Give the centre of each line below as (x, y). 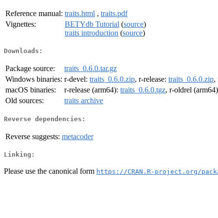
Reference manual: (34, 13)
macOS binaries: (31, 90)
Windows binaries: (34, 79)
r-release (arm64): (92, 90)
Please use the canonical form (50, 171)
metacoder (78, 136)
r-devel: (77, 79)
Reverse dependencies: (45, 119)
